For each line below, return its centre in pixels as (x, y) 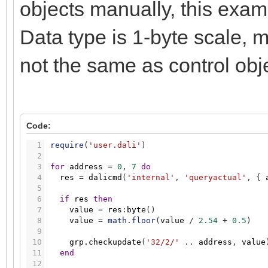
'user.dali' (115, 145)
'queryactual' (215, 178)
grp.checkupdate (105, 242)
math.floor (132, 221)
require (67, 145)
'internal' (151, 178)
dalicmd (105, 178)
